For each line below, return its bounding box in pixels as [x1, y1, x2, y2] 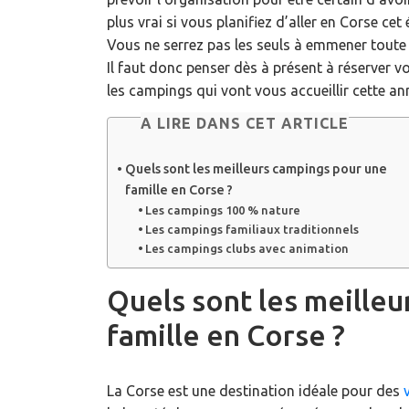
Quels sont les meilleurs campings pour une [124, 162, 387, 177]
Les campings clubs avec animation [145, 242, 350, 256]
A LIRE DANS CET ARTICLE [141, 114, 350, 131]
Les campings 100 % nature [145, 204, 301, 217]
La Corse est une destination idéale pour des [107, 383, 404, 400]
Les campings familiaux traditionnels [145, 223, 360, 236]
